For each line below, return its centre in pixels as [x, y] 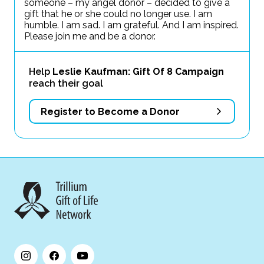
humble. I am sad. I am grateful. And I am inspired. [131, 25]
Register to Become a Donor [110, 111]
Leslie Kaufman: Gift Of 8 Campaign [138, 72]
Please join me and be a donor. [90, 36]
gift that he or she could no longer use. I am [118, 14]
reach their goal [66, 83]
